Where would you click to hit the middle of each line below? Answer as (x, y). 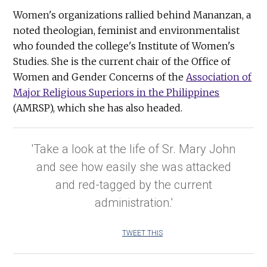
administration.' (133, 203)
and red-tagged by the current (133, 185)
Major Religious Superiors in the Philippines (117, 93)
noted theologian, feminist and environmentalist (127, 31)
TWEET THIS (142, 233)
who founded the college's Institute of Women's (124, 46)
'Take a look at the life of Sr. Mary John (133, 149)
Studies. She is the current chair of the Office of (122, 62)
